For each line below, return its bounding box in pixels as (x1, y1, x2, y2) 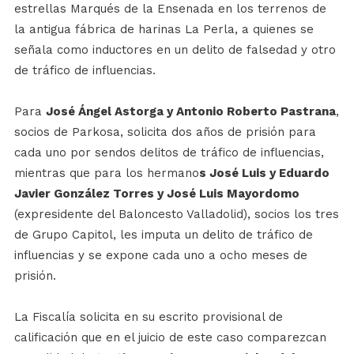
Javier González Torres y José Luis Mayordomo (13, 186, 299, 201)
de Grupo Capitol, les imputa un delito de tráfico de (13, 227, 313, 242)
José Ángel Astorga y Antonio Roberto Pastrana (45, 104, 336, 119)
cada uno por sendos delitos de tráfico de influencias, (13, 145, 324, 160)
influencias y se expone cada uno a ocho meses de (13, 247, 307, 262)
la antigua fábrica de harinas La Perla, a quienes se (13, 21, 314, 36)
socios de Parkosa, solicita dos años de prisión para (13, 124, 316, 139)
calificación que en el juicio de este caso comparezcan (13, 330, 326, 345)
